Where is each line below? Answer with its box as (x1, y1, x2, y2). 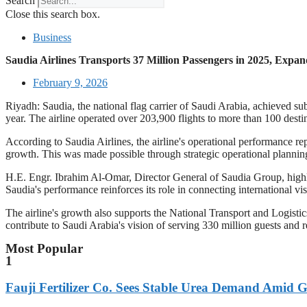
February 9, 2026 (33, 77, 108, 88)
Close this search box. (5, 8, 100, 20)
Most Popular (5, 241, 83, 256)
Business (33, 32, 71, 43)
